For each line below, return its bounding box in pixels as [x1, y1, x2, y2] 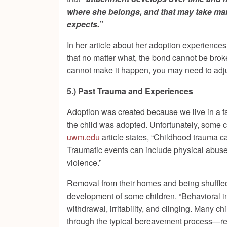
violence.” [67, 157, 101, 169]
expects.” [67, 18, 103, 30]
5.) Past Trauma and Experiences [67, 85, 193, 97]
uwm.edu [67, 131, 100, 143]
